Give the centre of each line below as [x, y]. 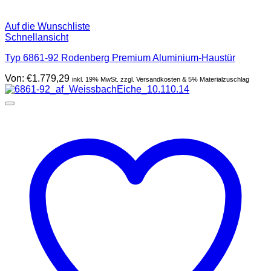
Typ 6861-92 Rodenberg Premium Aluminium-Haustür [120, 57]
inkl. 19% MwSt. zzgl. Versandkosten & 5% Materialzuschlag [161, 79]
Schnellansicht [37, 37]
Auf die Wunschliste [47, 26]
